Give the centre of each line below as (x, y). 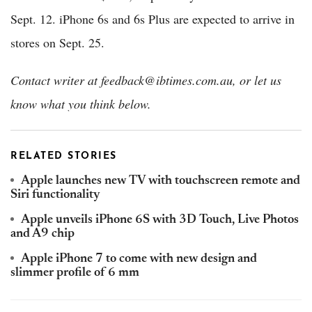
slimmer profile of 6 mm (75, 273)
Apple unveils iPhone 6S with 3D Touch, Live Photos (160, 220)
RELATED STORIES (64, 157)
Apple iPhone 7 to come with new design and (139, 259)
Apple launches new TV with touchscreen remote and (161, 181)
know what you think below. (81, 104)
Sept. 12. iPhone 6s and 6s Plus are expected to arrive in (153, 19)
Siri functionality (55, 195)
